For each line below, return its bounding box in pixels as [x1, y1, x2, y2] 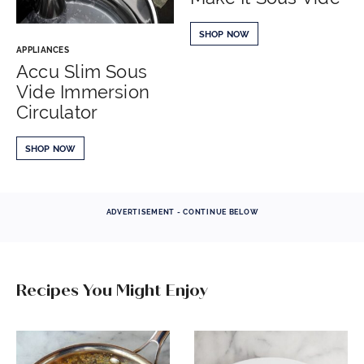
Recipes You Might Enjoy [16, 279, 208, 301]
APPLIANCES [16, 45, 69, 54]
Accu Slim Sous [16, 60, 148, 82]
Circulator [16, 101, 98, 123]
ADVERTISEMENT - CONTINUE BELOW [106, 207, 258, 216]
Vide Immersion [16, 80, 150, 102]
